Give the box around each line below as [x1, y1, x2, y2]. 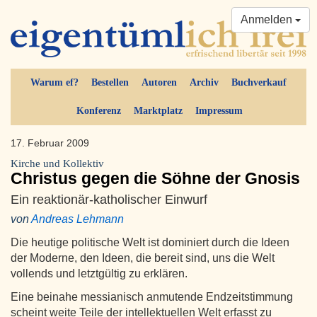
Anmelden [241, 13, 295, 25]
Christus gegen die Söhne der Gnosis [11, 169, 300, 188]
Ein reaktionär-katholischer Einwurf [11, 192, 207, 207]
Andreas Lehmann [31, 213, 124, 226]
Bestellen [91, 77, 129, 88]
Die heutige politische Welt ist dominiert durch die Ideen [11, 236, 289, 249]
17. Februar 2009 [11, 137, 89, 149]
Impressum [195, 105, 243, 117]
